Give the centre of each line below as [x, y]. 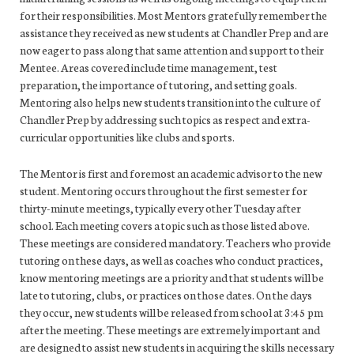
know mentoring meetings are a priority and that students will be [172, 277]
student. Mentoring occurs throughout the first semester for [164, 190]
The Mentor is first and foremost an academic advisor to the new [171, 173]
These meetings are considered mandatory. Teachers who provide [175, 242]
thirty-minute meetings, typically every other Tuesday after [160, 207]
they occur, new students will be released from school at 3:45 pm [171, 312]
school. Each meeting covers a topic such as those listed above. [165, 225]
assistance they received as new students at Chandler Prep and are [174, 32]
